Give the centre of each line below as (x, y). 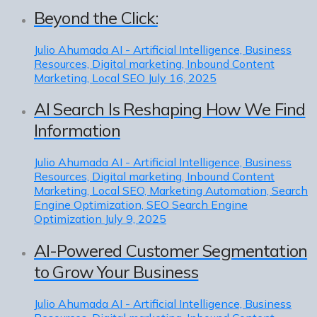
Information (77, 131)
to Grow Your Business (116, 272)
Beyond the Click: (96, 17)
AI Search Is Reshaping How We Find (170, 109)
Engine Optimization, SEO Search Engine (141, 205)
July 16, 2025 (182, 77)
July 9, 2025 (136, 219)
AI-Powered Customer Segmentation (171, 251)
